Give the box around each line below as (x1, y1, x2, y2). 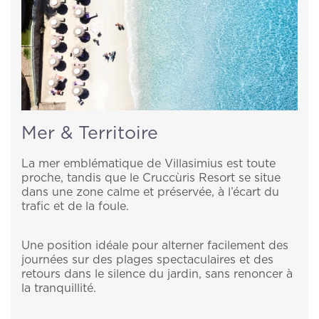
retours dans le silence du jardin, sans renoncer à (21, 268, 293, 281)
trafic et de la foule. (21, 201, 129, 213)
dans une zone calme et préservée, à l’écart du (21, 187, 279, 199)
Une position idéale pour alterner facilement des (21, 240, 288, 252)
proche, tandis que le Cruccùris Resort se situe (21, 172, 281, 184)
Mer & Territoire (21, 125, 158, 143)
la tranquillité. (21, 283, 96, 295)
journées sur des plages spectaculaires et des (21, 254, 273, 266)
